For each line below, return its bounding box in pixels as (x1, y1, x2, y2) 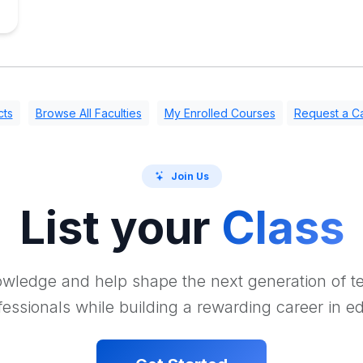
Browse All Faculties (35, 106, 142, 121)
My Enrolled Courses (164, 106, 275, 121)
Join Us (170, 169, 209, 182)
